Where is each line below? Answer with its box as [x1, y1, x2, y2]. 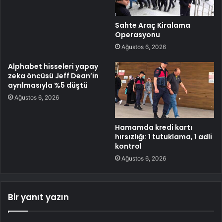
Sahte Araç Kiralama [115, 20, 190, 31]
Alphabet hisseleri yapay [8, 61, 98, 72]
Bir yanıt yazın [8, 191, 69, 204]
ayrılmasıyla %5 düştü [8, 80, 88, 91]
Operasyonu [115, 30, 160, 40]
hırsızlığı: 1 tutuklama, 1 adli [115, 132, 212, 142]
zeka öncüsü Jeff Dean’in [8, 71, 99, 81]
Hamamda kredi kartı [115, 122, 192, 133]
